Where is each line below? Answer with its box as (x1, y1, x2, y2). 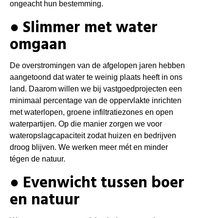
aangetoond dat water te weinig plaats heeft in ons (10, 73, 182, 82)
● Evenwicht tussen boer (10, 171, 184, 196)
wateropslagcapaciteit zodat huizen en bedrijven (10, 131, 176, 140)
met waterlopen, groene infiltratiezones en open (10, 108, 173, 117)
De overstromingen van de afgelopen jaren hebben (10, 61, 185, 70)
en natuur (10, 188, 80, 213)
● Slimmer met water (10, 16, 158, 41)
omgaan (10, 33, 67, 58)
